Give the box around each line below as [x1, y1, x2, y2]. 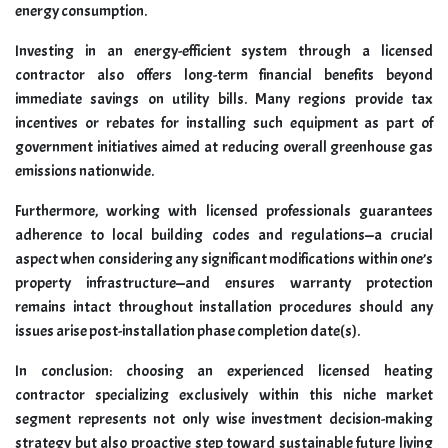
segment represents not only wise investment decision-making [15, 409, 433, 430]
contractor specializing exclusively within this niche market [15, 385, 433, 406]
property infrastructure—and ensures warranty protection [15, 273, 433, 294]
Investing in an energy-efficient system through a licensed [15, 41, 433, 62]
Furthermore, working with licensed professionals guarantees [15, 201, 433, 222]
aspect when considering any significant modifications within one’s [15, 249, 433, 270]
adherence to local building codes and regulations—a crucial [15, 225, 433, 246]
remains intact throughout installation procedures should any [15, 297, 433, 318]
